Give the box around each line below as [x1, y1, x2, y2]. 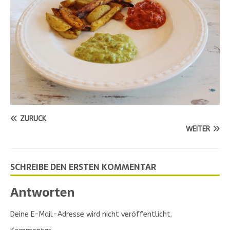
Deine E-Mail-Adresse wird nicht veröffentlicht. [10, 209, 172, 219]
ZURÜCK [20, 114, 46, 123]
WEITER [186, 124, 210, 133]
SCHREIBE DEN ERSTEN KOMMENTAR [10, 160, 156, 174]
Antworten [10, 182, 74, 202]
